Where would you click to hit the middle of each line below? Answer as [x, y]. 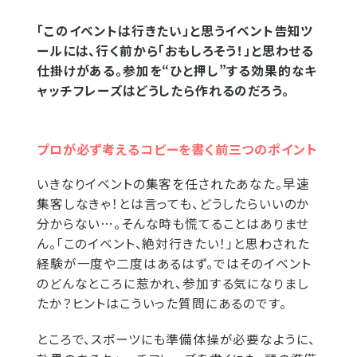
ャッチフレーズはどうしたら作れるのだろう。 [163, 90]
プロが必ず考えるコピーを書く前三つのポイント [177, 149]
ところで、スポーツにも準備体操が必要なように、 [177, 339]
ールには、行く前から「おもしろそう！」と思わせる [176, 51]
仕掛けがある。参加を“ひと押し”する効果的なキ [177, 71]
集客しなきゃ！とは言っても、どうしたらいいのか [173, 204]
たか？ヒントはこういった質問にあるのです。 [162, 303]
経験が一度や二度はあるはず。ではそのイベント [174, 263]
